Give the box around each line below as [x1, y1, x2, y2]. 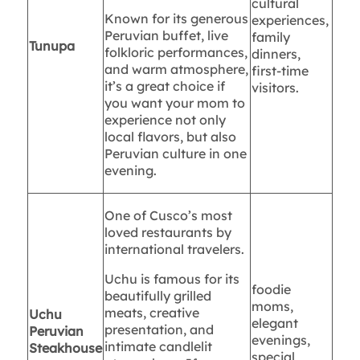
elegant [251, 315, 298, 332]
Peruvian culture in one [104, 145, 247, 162]
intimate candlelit [104, 338, 212, 355]
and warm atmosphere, [104, 61, 248, 78]
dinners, [251, 46, 301, 63]
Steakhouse [28, 340, 102, 357]
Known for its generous [104, 10, 248, 27]
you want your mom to [104, 95, 245, 112]
